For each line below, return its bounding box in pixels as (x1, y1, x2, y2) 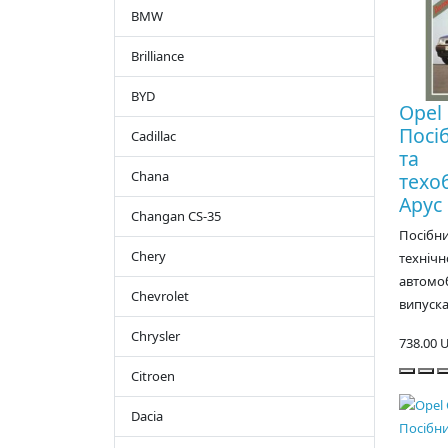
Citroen (131, 367, 175, 386)
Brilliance (131, 47, 184, 66)
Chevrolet (131, 287, 189, 306)
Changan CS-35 (131, 207, 221, 226)
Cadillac (131, 127, 176, 146)
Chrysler (131, 327, 180, 346)
